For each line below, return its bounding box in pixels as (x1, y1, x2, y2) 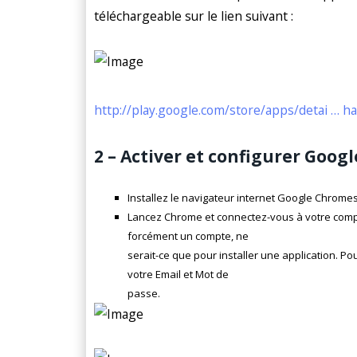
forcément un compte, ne (127, 229, 249, 244)
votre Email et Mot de (127, 267, 229, 282)
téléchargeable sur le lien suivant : (94, 7, 293, 25)
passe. (127, 286, 160, 301)
